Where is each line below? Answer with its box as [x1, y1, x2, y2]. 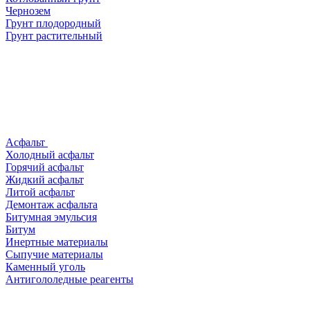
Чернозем [6, 5, 51, 17]
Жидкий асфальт [6, 174, 84, 185]
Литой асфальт [6, 186, 75, 198]
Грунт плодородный [6, 17, 101, 29]
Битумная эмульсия [6, 211, 97, 223]
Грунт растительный [6, 30, 102, 42]
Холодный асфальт [6, 149, 94, 161]
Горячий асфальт [6, 161, 84, 173]
